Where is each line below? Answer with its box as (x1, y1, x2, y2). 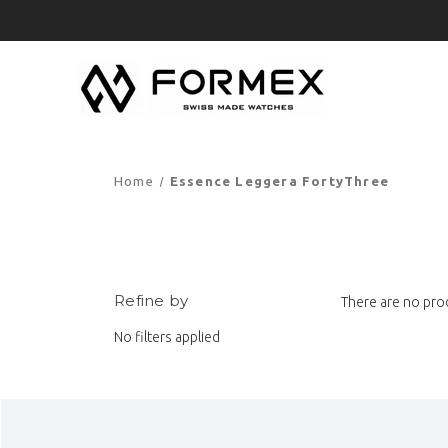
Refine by (114, 290, 189, 310)
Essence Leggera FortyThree (169, 173, 390, 188)
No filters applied (114, 328, 220, 345)
